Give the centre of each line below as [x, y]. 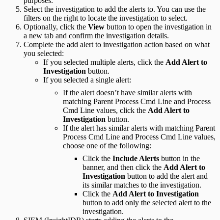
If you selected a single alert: [87, 80]
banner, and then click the [123, 167]
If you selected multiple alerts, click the [104, 62]
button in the [179, 158]
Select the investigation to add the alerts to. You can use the [115, 9]
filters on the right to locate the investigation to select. [106, 18]
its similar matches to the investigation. [142, 185]
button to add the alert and [166, 176]
